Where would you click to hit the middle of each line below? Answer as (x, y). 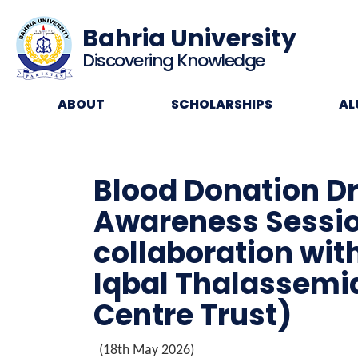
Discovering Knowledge (173, 60)
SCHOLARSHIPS (222, 104)
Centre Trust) (193, 316)
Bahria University (189, 38)
